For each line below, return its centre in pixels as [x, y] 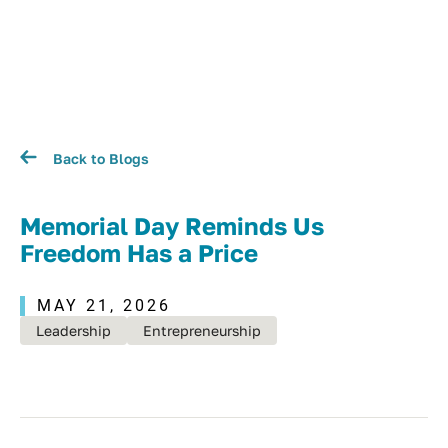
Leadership [73, 330]
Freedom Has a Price [139, 252]
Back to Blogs [100, 158]
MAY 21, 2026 [104, 305]
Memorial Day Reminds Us [172, 225]
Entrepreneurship [202, 330]
